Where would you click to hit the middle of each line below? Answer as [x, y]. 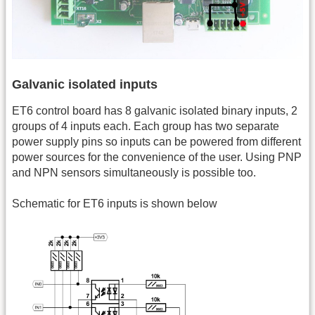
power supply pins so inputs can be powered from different [156, 141]
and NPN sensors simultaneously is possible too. [134, 172]
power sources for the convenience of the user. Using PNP [157, 157]
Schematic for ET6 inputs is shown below [115, 204]
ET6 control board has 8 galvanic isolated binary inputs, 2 [155, 110]
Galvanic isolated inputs [85, 84]
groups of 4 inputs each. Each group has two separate [146, 126]
